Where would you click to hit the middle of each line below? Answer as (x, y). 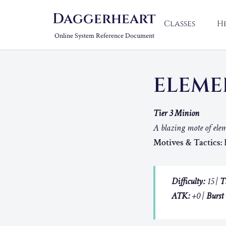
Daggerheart (104, 19)
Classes (180, 24)
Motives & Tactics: (188, 143)
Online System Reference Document (104, 36)
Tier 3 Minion (176, 113)
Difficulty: (188, 181)
